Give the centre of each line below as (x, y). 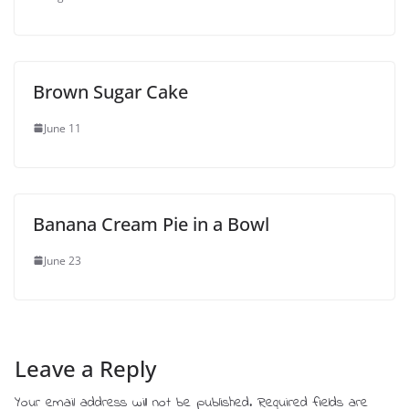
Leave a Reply (85, 368)
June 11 (63, 128)
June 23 (63, 260)
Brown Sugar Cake (110, 91)
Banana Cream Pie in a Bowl (151, 224)
